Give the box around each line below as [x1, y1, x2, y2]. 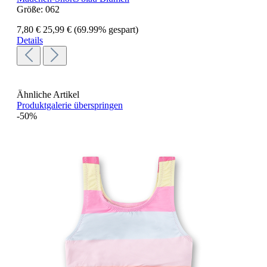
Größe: [17, 4, 45, 15]
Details [17, 35, 43, 46]
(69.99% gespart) [74, 24, 138, 35]
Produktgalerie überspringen [17, 100, 123, 111]
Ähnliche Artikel [17, 89, 79, 100]
